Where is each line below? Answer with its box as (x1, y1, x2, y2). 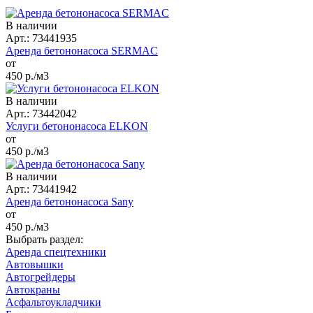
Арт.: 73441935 (6, 31, 77, 44)
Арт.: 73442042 (6, 107, 77, 119)
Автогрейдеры (6, 270, 75, 283)
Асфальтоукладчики (6, 296, 101, 308)
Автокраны (6, 283, 60, 296)
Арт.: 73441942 (6, 182, 77, 195)
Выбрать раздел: (6, 233, 83, 245)
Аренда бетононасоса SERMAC (6, 44, 158, 57)
